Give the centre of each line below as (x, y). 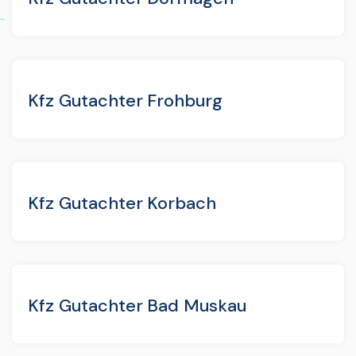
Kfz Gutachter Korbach (122, 203)
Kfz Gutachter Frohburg (126, 100)
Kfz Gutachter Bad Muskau (137, 305)
